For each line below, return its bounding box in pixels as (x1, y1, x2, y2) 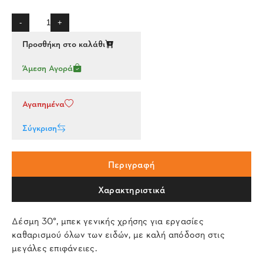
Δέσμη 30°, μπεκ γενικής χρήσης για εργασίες (12, 214, 204, 227)
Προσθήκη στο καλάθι (22, 38, 105, 50)
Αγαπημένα (22, 97, 65, 110)
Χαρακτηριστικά (97, 183, 166, 196)
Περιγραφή (107, 157, 156, 171)
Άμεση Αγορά (22, 62, 73, 74)
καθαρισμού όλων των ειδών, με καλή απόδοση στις (12, 227, 225, 241)
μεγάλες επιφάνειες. (12, 241, 97, 254)
